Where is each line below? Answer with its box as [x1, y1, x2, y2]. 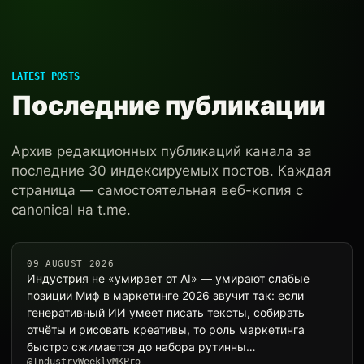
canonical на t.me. [11, 201, 131, 218]
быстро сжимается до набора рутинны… [27, 340, 256, 353]
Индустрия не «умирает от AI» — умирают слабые [27, 271, 310, 285]
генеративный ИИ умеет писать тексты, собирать [27, 305, 305, 319]
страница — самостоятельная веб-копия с [11, 182, 303, 198]
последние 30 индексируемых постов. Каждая [11, 162, 331, 179]
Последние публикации [11, 89, 326, 121]
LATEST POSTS [11, 71, 80, 82]
